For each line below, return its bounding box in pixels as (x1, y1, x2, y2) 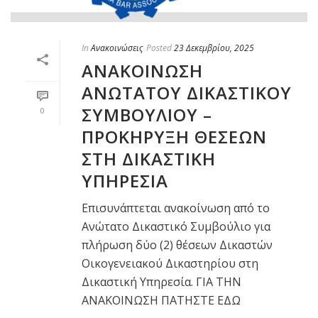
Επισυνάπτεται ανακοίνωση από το (82, 199, 270, 216)
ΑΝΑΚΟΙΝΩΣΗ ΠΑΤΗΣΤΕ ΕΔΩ (82, 292, 241, 308)
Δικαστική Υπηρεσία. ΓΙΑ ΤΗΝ (82, 273, 241, 290)
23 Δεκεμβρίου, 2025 (174, 41, 254, 54)
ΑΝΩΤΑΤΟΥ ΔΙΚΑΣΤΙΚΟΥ (82, 80, 292, 104)
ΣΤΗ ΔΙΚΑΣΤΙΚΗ (82, 146, 216, 170)
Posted (146, 41, 172, 54)
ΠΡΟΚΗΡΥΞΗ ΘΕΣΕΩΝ (82, 124, 267, 148)
